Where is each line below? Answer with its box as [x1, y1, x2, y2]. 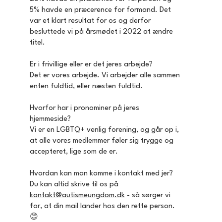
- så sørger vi [124, 192, 170, 200]
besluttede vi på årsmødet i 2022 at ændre [29, 28, 173, 36]
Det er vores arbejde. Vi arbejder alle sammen [29, 72, 180, 80]
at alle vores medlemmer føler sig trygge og [29, 137, 173, 145]
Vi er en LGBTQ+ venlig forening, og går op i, [29, 126, 179, 134]
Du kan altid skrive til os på [29, 181, 118, 189]
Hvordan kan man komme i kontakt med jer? [29, 170, 175, 178]
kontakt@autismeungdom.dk [29, 192, 125, 200]
